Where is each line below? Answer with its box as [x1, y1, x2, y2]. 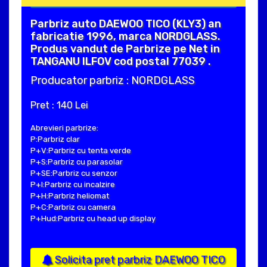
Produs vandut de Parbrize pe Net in [30, 42, 220, 56]
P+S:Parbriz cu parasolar [30, 157, 123, 167]
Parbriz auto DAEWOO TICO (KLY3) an [30, 17, 221, 31]
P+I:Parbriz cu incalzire [30, 180, 115, 190]
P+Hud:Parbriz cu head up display [30, 214, 156, 223]
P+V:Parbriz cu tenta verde [30, 146, 131, 156]
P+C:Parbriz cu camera [30, 203, 116, 212]
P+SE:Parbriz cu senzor [30, 169, 117, 178]
